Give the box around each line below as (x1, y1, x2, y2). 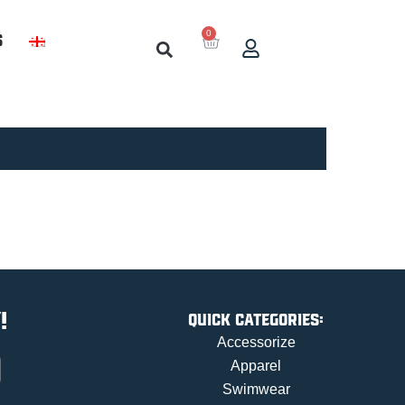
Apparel (231, 357, 282, 373)
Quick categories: (188, 308, 325, 327)
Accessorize (216, 334, 296, 350)
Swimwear (221, 381, 290, 397)
